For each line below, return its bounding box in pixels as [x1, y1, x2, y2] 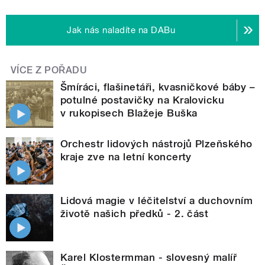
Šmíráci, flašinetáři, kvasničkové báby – [60, 81, 256, 93]
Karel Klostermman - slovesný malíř [60, 251, 237, 264]
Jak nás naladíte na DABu [67, 25, 176, 36]
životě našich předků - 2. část [60, 208, 209, 220]
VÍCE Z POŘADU [11, 64, 88, 76]
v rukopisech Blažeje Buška [60, 107, 198, 119]
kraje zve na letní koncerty [60, 151, 192, 163]
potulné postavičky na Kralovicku [60, 94, 225, 106]
